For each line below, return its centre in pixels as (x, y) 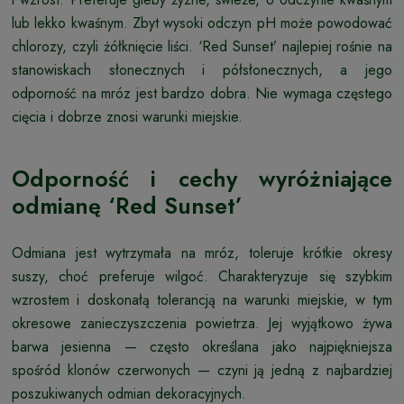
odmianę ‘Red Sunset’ (127, 205)
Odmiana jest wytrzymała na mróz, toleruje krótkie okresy (202, 252)
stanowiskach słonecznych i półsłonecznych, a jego (202, 69)
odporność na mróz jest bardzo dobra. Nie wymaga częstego (202, 93)
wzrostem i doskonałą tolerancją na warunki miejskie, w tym (202, 299)
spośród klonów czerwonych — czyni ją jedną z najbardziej (202, 370)
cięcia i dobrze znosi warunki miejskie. (127, 116)
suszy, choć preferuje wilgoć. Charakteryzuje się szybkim (202, 276)
